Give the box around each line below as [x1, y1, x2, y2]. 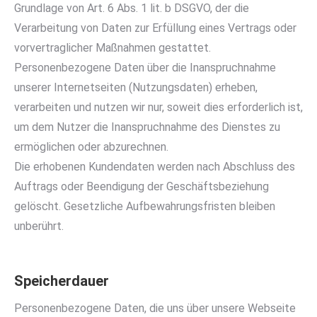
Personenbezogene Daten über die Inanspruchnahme [14, 61, 276, 74]
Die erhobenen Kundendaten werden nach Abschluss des [14, 160, 295, 173]
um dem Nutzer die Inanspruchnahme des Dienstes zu [14, 120, 280, 134]
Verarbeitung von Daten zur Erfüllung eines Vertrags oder [14, 21, 296, 35]
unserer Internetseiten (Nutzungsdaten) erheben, [14, 81, 258, 94]
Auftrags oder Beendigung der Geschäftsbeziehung [14, 180, 269, 193]
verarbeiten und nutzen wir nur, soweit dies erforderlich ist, [14, 100, 303, 114]
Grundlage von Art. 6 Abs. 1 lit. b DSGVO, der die [14, 1, 249, 15]
